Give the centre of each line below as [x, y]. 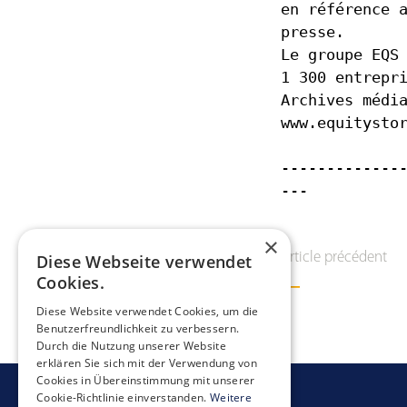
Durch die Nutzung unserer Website [131, 346]
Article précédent [333, 258]
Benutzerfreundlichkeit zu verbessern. [138, 328]
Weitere [231, 397]
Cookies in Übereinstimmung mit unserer [146, 380]
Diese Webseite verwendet [144, 262]
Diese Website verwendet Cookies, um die [148, 311]
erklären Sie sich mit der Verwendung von [147, 363]
